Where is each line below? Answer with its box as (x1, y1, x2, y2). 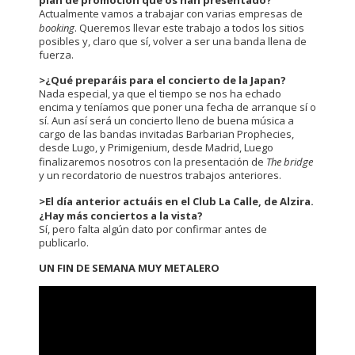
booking (39, 20, 74, 35)
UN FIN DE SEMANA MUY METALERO (39, 260, 219, 275)
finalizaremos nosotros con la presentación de (39, 155, 266, 170)
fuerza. (39, 47, 74, 62)
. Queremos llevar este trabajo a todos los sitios (74, 20, 304, 35)
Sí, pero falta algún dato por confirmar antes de (39, 221, 267, 236)
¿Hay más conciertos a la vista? (39, 208, 203, 223)
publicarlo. (39, 235, 89, 250)
